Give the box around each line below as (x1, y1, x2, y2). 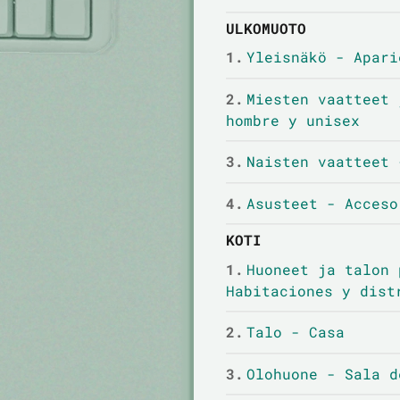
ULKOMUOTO (225, 19, 306, 38)
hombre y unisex (225, 110, 360, 129)
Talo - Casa (246, 322, 345, 342)
